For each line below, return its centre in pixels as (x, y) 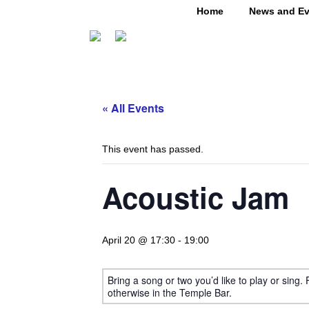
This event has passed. (153, 149)
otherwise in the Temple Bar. (170, 293)
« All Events (133, 108)
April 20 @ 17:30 (139, 240)
